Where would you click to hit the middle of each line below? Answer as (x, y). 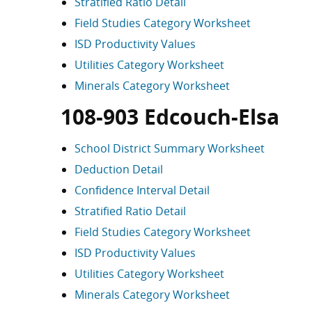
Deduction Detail (119, 169)
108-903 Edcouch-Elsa (170, 117)
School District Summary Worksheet (170, 148)
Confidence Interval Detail (142, 190)
